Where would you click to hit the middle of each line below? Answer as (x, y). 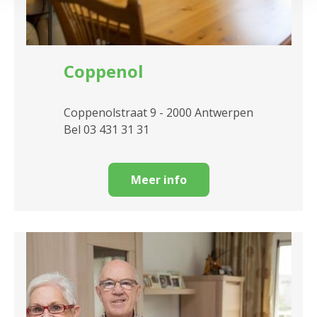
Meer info (158, 180)
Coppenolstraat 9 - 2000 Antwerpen (158, 113)
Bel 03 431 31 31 (106, 130)
